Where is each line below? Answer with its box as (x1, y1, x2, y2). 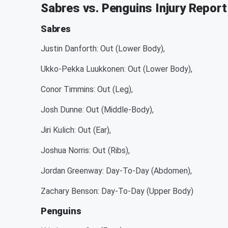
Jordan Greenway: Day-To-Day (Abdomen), (41, 166, 192, 176)
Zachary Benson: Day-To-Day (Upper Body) (41, 186, 193, 196)
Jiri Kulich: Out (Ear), (41, 125, 111, 135)
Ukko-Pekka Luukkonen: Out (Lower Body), (41, 64, 192, 74)
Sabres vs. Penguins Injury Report (41, 1, 227, 15)
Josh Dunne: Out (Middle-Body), (41, 105, 154, 115)
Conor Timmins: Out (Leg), (41, 84, 133, 94)
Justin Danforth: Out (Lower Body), (41, 44, 165, 53)
